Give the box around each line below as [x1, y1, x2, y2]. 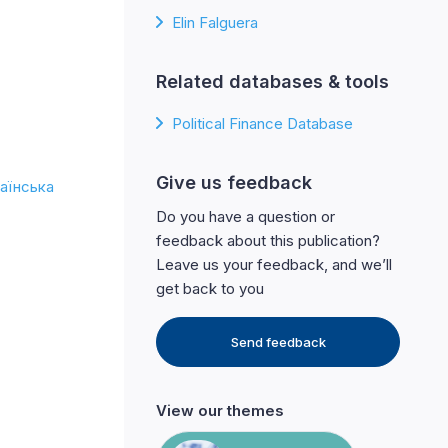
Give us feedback [156, 172, 312, 194]
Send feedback [230, 334, 326, 351]
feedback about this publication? [156, 231, 380, 251]
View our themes [156, 401, 284, 421]
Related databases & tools [156, 71, 389, 93]
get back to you [156, 279, 264, 299]
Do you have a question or [156, 207, 335, 227]
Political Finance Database [172, 114, 353, 134]
